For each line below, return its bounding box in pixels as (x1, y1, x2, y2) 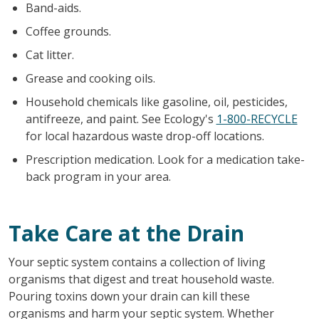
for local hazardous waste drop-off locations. (25, 127, 264, 144)
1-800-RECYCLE (216, 110, 298, 127)
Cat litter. (25, 46, 74, 63)
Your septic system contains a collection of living (8, 253, 266, 270)
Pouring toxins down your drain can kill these (8, 288, 250, 304)
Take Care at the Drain (8, 218, 244, 248)
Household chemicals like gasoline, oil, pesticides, (25, 93, 288, 110)
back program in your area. (25, 168, 171, 184)
